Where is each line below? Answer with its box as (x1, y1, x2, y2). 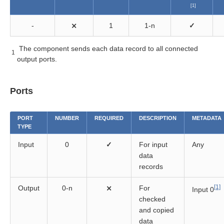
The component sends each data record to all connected (17, 44, 198, 52)
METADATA (192, 115, 221, 121)
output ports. (17, 55, 57, 63)
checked (139, 195, 165, 203)
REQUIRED (94, 115, 123, 121)
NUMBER (55, 115, 79, 121)
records (139, 162, 163, 170)
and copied (139, 206, 174, 214)
